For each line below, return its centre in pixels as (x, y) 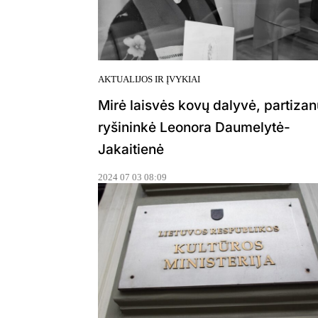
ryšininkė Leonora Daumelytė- (194, 128)
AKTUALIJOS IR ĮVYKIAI (149, 79)
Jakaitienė (131, 150)
